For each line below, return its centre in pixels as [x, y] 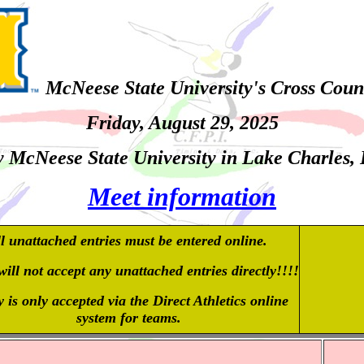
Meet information [182, 197]
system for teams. [129, 318]
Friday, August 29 [158, 123]
